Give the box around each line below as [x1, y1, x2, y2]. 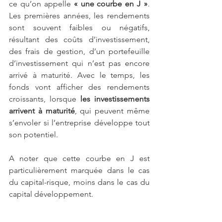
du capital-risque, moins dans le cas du [9, 177, 150, 187]
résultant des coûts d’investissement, [9, 34, 150, 44]
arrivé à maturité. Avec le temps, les [9, 70, 150, 80]
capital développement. [9, 189, 93, 199]
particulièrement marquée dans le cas [9, 165, 150, 175]
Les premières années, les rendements [9, 10, 150, 20]
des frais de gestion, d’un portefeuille [9, 46, 150, 56]
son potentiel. [9, 129, 60, 139]
